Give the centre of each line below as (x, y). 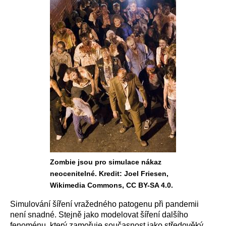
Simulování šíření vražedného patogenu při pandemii (104, 204)
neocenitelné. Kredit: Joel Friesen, (109, 174)
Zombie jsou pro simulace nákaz (106, 162)
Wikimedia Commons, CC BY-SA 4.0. (111, 185)
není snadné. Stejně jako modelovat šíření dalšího (99, 215)
